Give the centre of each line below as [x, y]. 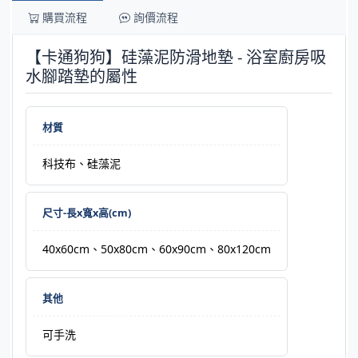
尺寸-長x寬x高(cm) [87, 212]
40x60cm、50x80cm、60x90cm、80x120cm [157, 249]
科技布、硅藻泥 [82, 163]
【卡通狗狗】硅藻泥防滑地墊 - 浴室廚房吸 [176, 57]
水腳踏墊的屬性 [82, 76]
